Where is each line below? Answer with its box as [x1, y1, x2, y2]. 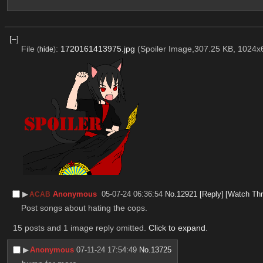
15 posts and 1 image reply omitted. [12, 222, 149, 232]
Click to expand [148, 222, 205, 232]
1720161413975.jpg [60, 43, 135, 53]
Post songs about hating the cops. [21, 203, 147, 213]
